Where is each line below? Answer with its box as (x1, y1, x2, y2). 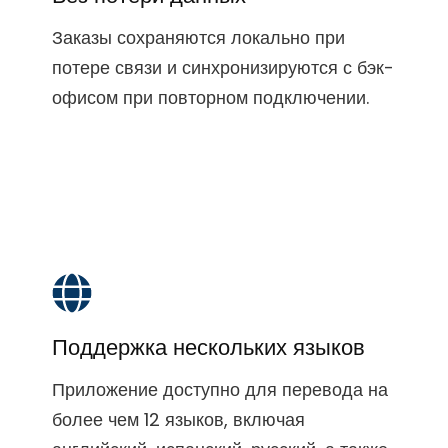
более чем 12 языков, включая (51, 406, 305, 432)
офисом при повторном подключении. (51, 84, 369, 110)
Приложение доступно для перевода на (51, 376, 388, 402)
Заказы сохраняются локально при (51, 24, 345, 50)
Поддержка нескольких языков (51, 331, 365, 363)
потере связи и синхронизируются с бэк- (51, 54, 394, 80)
